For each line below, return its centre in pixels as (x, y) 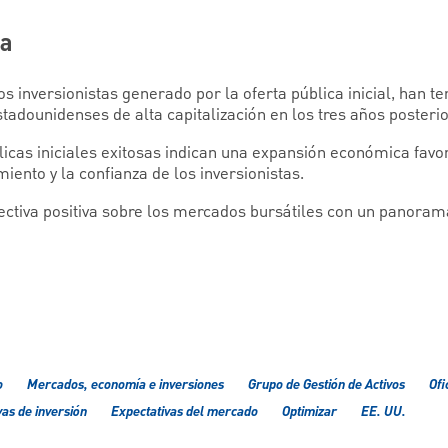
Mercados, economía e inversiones (125, 385)
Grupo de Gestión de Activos (326, 385)
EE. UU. (383, 412)
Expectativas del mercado (184, 412)
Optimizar (309, 412)
